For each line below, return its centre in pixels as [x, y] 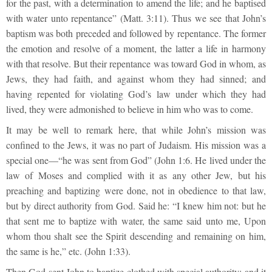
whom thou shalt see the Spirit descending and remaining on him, [136, 236]
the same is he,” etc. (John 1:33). [68, 251]
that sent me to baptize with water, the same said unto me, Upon [136, 220]
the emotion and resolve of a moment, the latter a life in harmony [136, 48]
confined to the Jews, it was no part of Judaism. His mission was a [136, 144]
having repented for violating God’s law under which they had [136, 93]
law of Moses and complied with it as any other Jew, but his [136, 175]
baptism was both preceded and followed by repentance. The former [136, 33]
